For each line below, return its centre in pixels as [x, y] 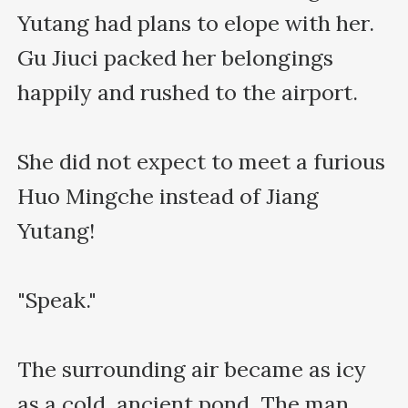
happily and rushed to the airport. [188, 92]
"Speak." [57, 300]
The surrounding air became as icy [192, 369]
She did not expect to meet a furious [202, 161]
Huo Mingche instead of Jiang [168, 196]
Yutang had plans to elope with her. [196, 23]
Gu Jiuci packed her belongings [176, 57]
